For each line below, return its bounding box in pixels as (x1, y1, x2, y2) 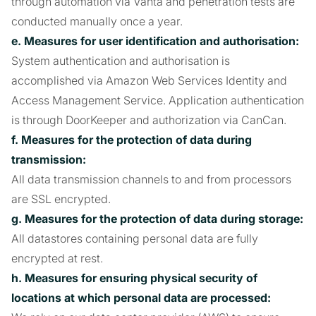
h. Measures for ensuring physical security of (11, 271, 257, 285)
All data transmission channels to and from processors (11, 172, 291, 186)
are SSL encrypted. (11, 192, 111, 206)
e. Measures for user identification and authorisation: (11, 34, 299, 48)
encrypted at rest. (11, 251, 103, 265)
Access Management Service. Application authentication (11, 93, 304, 107)
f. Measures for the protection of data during (11, 133, 252, 147)
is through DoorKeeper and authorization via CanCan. (11, 113, 286, 127)
